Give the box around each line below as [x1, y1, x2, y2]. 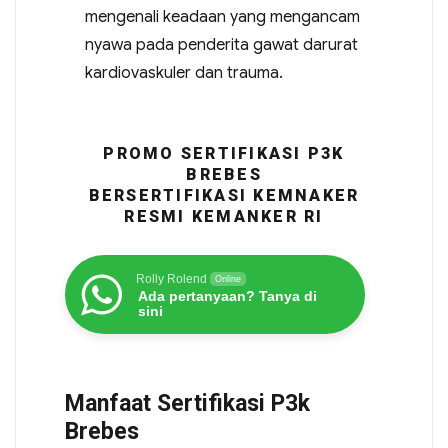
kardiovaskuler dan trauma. [84, 63, 283, 84]
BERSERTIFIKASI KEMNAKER [88, 186, 360, 206]
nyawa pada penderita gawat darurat [84, 35, 358, 56]
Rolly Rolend [135, 272, 207, 287]
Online [214, 274, 241, 285]
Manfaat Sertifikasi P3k [64, 390, 310, 418]
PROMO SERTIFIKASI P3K [103, 144, 345, 164]
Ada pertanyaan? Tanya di [137, 288, 317, 305]
